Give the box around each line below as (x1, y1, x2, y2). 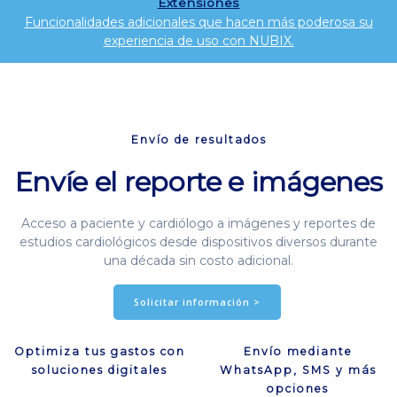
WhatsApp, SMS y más (219, 362, 377, 377)
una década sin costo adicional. (104, 252, 293, 269)
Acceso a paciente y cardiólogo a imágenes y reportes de (21, 214, 376, 231)
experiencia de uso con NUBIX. (103, 32, 294, 49)
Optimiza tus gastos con (13, 344, 185, 358)
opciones (267, 381, 329, 395)
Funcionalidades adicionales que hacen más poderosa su (24, 13, 373, 30)
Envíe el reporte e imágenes (14, 164, 383, 198)
